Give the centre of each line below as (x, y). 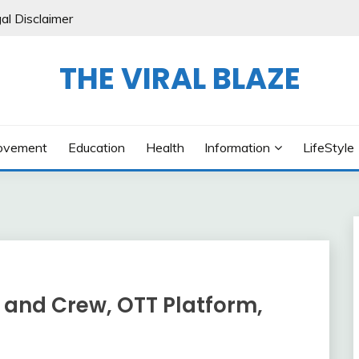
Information (238, 147)
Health (165, 147)
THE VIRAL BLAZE (179, 79)
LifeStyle (328, 147)
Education (96, 147)
